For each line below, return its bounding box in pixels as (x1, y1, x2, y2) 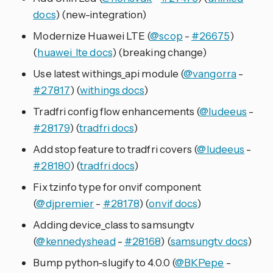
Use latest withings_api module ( (33, 67, 184, 80)
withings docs (80, 83, 144, 97)
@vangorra (183, 67, 236, 80)
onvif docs (149, 197, 197, 210)
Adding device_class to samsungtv (33, 218, 195, 232)
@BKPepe (174, 256, 224, 269)
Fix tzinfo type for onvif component (33, 180, 202, 194)
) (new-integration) (55, 8, 147, 21)
